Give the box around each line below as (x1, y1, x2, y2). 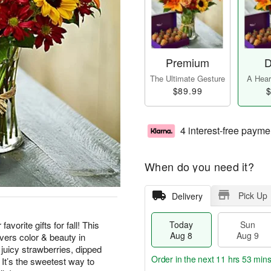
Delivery (171, 190, 203, 203)
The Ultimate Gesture (150, 73, 225, 85)
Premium (166, 54, 209, 71)
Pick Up (238, 189, 267, 202)
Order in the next (151, 253, 217, 266)
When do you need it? (145, 158, 254, 175)
